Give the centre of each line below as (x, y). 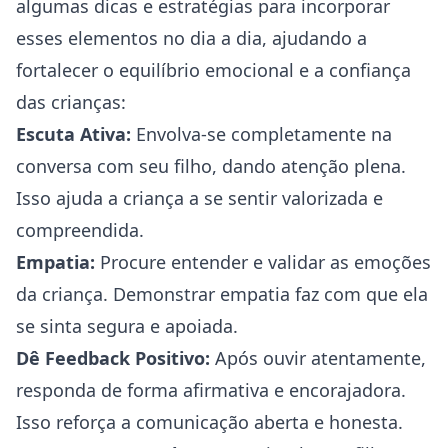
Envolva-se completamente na (261, 134)
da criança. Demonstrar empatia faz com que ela (222, 294)
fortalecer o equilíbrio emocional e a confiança (213, 70)
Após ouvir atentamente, (318, 358)
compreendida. (80, 230)
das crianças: (71, 102)
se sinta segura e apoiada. (127, 326)
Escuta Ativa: (73, 134)
